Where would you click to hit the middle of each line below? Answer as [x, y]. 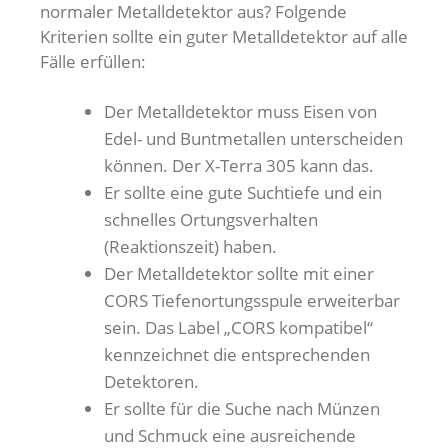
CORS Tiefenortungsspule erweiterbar [252, 300]
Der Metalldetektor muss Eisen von [240, 111]
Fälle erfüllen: [93, 61]
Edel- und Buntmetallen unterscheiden [253, 138]
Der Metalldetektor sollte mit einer [239, 273]
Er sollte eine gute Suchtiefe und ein [243, 192]
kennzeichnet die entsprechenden [237, 354]
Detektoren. [151, 381]
